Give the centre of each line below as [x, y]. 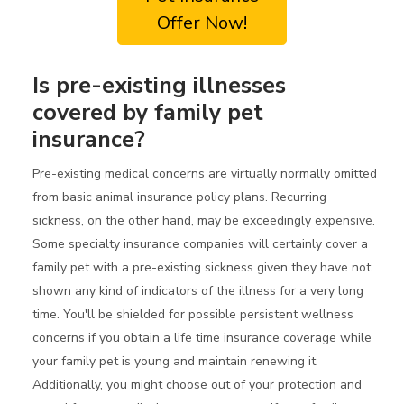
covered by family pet [148, 112]
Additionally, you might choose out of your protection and [197, 385]
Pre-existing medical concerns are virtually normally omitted [205, 174]
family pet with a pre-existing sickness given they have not [202, 267]
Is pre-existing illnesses [159, 85]
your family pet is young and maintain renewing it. [175, 361]
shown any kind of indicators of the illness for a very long [198, 291]
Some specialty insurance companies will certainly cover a [200, 244]
